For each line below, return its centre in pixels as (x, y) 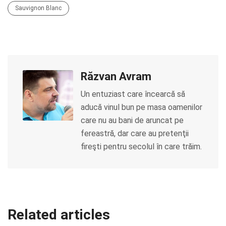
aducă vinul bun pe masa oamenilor (142, 107)
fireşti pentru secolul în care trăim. (141, 147)
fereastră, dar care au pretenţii (135, 133)
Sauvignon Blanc (38, 8)
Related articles (59, 215)
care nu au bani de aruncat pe (132, 120)
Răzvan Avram (116, 76)
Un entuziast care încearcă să (133, 94)
